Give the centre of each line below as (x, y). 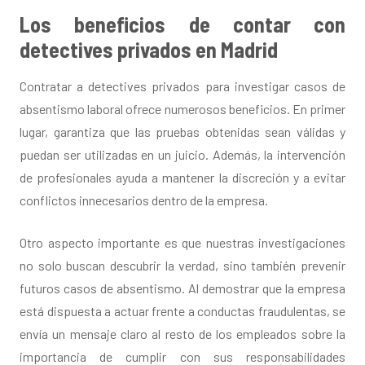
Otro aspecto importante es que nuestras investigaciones (182, 243)
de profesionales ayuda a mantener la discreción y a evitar (182, 178)
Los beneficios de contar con (182, 24)
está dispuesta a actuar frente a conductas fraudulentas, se (182, 311)
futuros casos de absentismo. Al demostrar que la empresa (182, 288)
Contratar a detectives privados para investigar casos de (182, 86)
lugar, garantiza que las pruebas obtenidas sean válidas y (182, 132)
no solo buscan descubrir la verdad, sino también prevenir (182, 266)
